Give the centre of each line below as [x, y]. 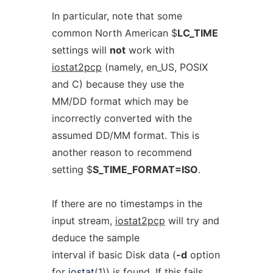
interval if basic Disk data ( [114, 255]
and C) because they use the [118, 84]
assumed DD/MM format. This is [125, 135]
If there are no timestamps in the [127, 204]
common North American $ [114, 33]
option [203, 255]
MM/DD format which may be [120, 101]
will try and [192, 221]
